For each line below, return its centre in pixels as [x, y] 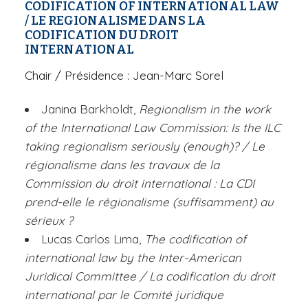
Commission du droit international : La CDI [140, 183]
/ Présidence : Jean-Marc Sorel [139, 75]
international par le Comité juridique [124, 294]
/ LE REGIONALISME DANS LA [115, 20]
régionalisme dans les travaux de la [122, 164]
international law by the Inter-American [133, 257]
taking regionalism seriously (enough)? [133, 146]
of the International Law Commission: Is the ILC [153, 127]
